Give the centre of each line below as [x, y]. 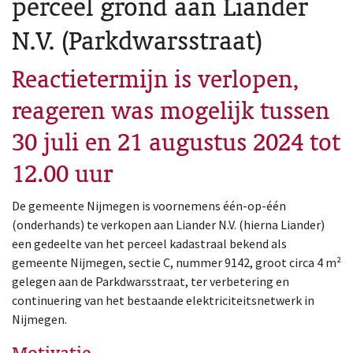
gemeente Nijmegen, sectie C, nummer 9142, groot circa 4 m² [176, 262]
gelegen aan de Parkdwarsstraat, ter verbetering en [150, 281]
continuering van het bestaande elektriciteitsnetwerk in [163, 300]
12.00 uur [62, 174]
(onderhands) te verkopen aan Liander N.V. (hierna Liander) [168, 225]
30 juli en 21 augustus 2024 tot [176, 142]
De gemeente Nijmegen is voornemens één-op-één [149, 206]
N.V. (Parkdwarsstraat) [137, 41]
